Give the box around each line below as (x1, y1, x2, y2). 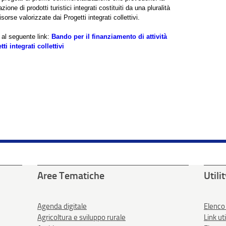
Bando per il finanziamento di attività (51, 32, 167, 40)
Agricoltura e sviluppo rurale (37, 212, 126, 222)
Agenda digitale (37, 201, 87, 211)
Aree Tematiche (37, 169, 104, 182)
